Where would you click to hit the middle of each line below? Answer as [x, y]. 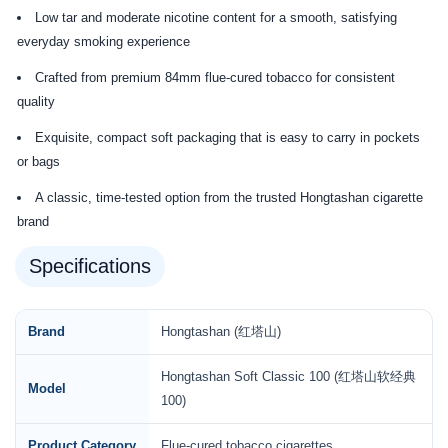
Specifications [90, 266]
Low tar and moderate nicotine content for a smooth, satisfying [216, 18]
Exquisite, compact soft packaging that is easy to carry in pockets [227, 138]
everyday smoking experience [103, 42]
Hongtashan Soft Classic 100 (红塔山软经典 [288, 377]
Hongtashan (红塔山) [221, 332]
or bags [38, 162]
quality [36, 102]
